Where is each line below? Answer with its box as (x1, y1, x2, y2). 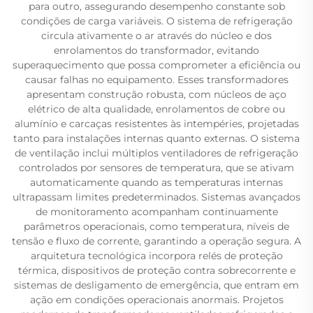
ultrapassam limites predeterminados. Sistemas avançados (13, 191, 300, 203)
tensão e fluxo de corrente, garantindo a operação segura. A (12, 235, 301, 247)
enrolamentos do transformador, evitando (54, 44, 259, 57)
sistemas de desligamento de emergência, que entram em (14, 279, 299, 291)
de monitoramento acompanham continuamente (35, 205, 278, 218)
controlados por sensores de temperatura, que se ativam (19, 161, 294, 174)
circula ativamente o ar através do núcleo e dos (41, 29, 272, 42)
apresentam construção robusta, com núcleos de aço (27, 88, 286, 101)
